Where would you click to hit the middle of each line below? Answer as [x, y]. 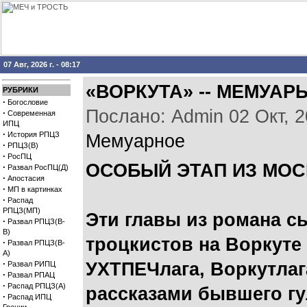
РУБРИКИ [21, 90]
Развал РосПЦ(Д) [38, 167]
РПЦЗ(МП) [22, 210]
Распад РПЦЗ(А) [37, 286]
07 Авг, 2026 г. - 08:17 [42, 64]
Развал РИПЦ [32, 264]
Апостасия [26, 178]
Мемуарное [138, 141]
